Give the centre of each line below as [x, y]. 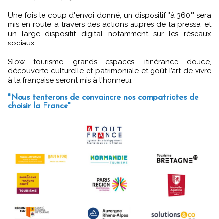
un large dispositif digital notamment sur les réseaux [109, 34]
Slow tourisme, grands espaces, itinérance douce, [109, 62]
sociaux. [22, 43]
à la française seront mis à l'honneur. [70, 80]
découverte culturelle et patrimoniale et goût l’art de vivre [109, 71]
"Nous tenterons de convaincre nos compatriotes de [103, 98]
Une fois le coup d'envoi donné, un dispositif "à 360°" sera [109, 15]
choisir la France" [39, 106]
